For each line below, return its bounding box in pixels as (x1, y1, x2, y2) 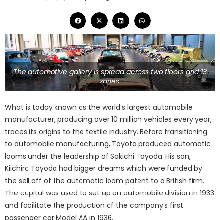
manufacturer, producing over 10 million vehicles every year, (5, 114, 212, 124)
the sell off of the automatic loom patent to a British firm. (5, 175, 204, 186)
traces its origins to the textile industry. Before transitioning (5, 126, 207, 137)
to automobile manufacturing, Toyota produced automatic (5, 138, 211, 149)
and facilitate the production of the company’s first (5, 200, 183, 210)
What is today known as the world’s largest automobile (5, 102, 192, 112)
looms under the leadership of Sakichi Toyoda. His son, (5, 151, 191, 161)
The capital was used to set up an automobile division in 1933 (5, 188, 214, 198)
